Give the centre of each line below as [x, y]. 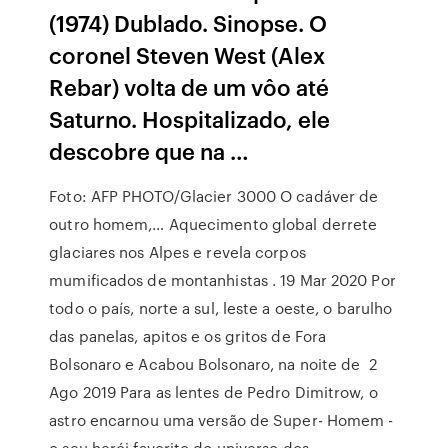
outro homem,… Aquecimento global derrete [213, 224]
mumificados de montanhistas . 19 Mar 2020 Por [222, 280]
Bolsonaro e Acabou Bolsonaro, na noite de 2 [213, 364]
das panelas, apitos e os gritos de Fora [188, 336]
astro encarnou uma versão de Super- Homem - [221, 420]
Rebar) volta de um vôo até [189, 86]
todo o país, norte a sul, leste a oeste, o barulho [221, 308]
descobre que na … [149, 150]
